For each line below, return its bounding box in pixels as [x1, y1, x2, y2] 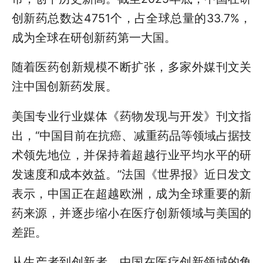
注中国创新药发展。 [11, 79, 117, 94]
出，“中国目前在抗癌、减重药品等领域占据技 [11, 128, 252, 143]
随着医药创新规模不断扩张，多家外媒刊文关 [11, 60, 252, 75]
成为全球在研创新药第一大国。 [11, 30, 176, 45]
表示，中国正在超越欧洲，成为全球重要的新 [11, 186, 252, 201]
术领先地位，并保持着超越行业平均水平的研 [11, 147, 252, 162]
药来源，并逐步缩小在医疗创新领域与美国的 [11, 205, 252, 220]
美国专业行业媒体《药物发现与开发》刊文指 [11, 109, 252, 123]
